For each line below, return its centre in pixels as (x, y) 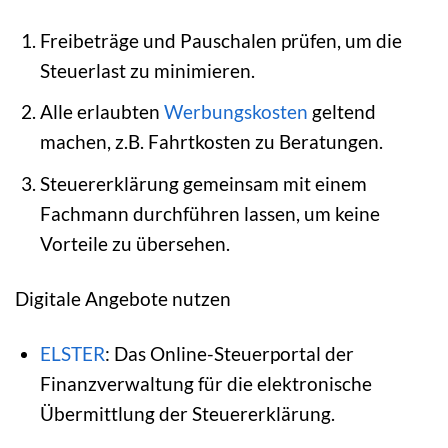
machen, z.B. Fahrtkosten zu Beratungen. (211, 142)
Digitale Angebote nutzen (123, 298)
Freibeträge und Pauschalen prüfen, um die (220, 40)
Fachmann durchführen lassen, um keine (209, 213)
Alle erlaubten (101, 112)
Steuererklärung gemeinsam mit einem (203, 183)
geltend (341, 112)
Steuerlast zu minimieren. (147, 70)
